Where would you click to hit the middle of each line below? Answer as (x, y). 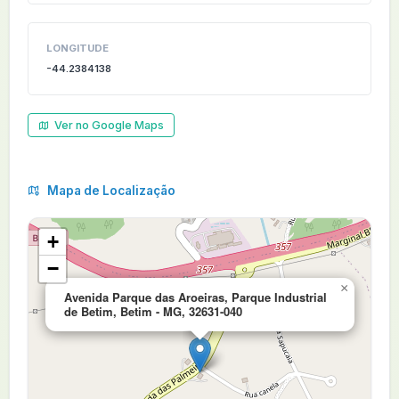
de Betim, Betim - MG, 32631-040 (153, 311)
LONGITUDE (77, 48)
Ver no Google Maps (110, 125)
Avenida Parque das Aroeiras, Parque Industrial (195, 297)
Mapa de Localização (110, 191)
